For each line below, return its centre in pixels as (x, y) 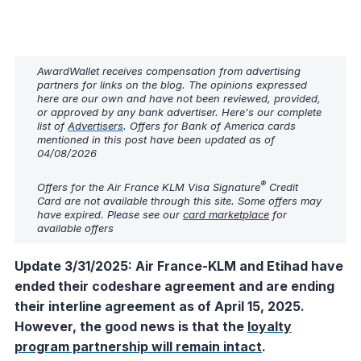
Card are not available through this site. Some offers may (179, 200)
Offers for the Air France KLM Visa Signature (149, 187)
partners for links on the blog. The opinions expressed (172, 85)
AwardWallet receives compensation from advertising (169, 71)
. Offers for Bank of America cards (210, 126)
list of (52, 126)
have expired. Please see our (110, 214)
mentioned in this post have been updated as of (156, 140)
